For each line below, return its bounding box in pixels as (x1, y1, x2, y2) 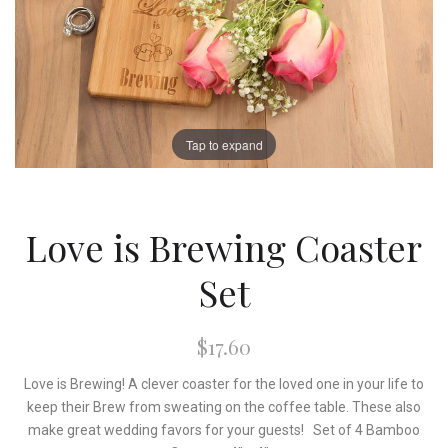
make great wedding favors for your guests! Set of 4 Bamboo (28, 422, 420, 438)
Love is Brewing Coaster (26, 223, 422, 271)
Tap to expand (185, 135, 263, 153)
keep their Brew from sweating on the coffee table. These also (27, 399, 421, 415)
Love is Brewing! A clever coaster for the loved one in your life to (24, 376, 424, 392)
